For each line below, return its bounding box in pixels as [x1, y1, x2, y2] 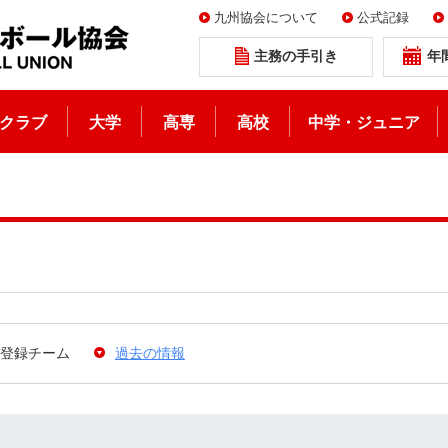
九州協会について [214, 10, 318, 25]
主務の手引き [253, 47, 338, 64]
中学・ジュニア [307, 114, 420, 131]
